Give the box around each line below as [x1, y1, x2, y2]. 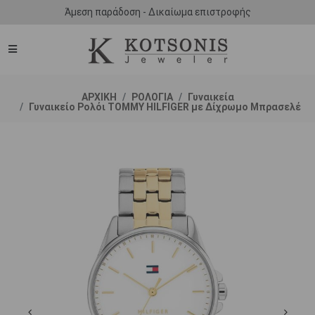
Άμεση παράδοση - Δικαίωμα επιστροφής [64, 6, 251, 18]
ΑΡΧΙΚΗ [81, 91, 117, 103]
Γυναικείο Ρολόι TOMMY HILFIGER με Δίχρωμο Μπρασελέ [29, 101, 301, 112]
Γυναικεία [187, 91, 234, 103]
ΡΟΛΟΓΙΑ [131, 91, 173, 103]
